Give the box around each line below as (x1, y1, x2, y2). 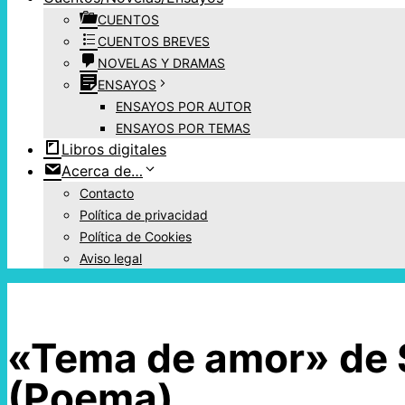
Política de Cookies (80, 229, 192, 245)
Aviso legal (80, 250, 142, 267)
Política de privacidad (80, 207, 208, 223)
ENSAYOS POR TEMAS (116, 120, 250, 137)
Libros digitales (61, 140, 166, 159)
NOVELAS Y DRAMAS (98, 55, 225, 71)
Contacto (80, 185, 134, 202)
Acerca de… (61, 162, 143, 181)
